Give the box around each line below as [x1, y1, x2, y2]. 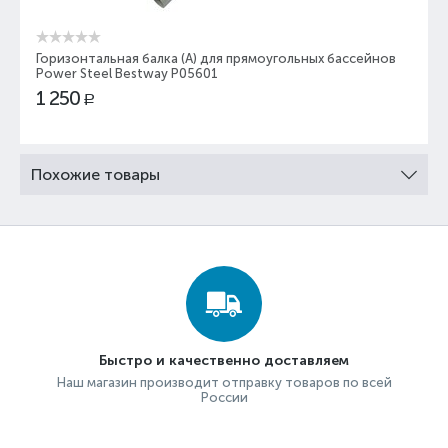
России [200, 390, 248, 406]
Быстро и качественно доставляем [99, 352, 349, 370]
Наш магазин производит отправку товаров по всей [56, 375, 392, 391]
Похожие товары [31, 165, 160, 185]
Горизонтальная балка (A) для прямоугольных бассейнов [36, 51, 396, 67]
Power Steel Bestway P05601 [36, 66, 218, 82]
